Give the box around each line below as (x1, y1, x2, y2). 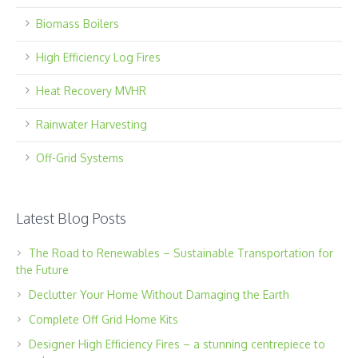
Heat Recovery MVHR (36, 84, 147, 98)
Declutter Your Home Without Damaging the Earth (29, 288, 290, 302)
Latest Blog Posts (16, 209, 127, 228)
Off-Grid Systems (36, 151, 125, 165)
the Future (16, 263, 70, 277)
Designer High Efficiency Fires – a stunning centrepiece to (29, 337, 326, 352)
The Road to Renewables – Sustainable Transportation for (29, 246, 334, 261)
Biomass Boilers (36, 17, 120, 31)
